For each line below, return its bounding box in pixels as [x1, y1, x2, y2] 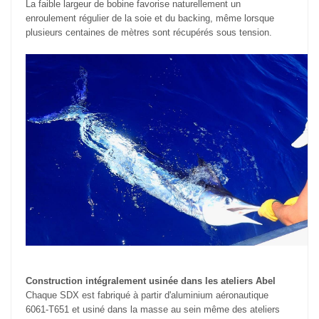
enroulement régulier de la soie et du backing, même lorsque [26, 13, 274, 24]
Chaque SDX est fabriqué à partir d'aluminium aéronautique [26, 290, 268, 301]
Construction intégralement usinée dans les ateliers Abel [26, 276, 276, 287]
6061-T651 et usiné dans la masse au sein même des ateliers [26, 304, 280, 315]
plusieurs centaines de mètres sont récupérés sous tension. [26, 27, 272, 38]
